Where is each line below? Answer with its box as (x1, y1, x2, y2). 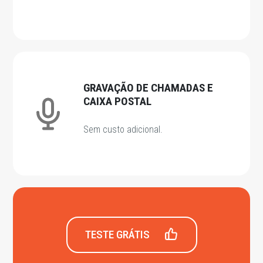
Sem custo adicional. (83, 124, 163, 136)
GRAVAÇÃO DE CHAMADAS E (83, 81, 214, 95)
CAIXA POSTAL (83, 95, 152, 109)
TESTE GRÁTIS (85, 228, 152, 242)
